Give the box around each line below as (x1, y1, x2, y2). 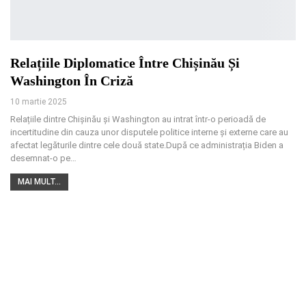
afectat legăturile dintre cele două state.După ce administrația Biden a (10, 140, 283, 151)
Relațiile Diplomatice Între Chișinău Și (10, 55, 240, 71)
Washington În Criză (10, 73, 133, 89)
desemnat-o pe (10, 153, 70, 164)
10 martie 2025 (10, 97, 67, 107)
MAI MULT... (18, 177, 61, 187)
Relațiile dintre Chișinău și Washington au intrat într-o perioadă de (10, 114, 266, 125)
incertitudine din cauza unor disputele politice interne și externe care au (10, 127, 288, 138)
